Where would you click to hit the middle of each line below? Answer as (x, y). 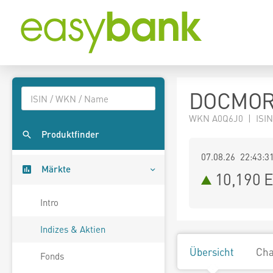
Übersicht (212, 252)
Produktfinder (70, 134)
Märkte (56, 169)
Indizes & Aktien (73, 229)
